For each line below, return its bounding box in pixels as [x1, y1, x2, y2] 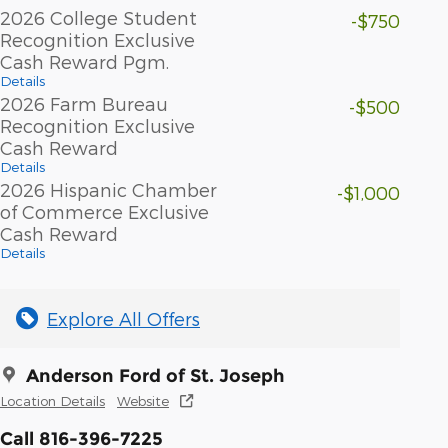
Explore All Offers [47, 307, 200, 329]
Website [117, 391, 169, 409]
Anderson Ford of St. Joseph [26, 364, 285, 387]
